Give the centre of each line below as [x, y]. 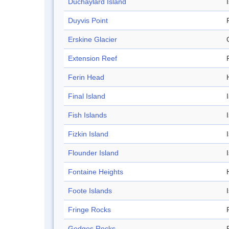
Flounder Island [93, 153]
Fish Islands [87, 115]
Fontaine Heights [96, 172]
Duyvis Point [88, 21]
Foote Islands [90, 191]
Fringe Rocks [89, 210]
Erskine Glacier [93, 40]
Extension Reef [93, 59]
